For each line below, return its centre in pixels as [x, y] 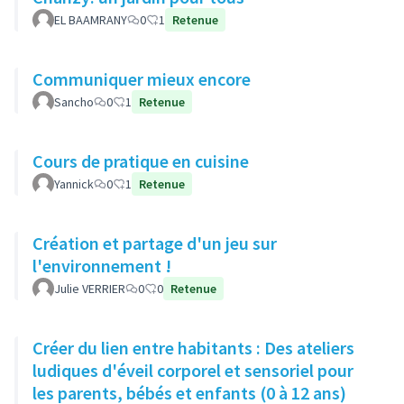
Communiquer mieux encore [142, 79]
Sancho [74, 102]
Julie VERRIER [90, 289]
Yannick [74, 184]
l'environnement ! [102, 266]
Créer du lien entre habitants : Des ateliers [193, 348]
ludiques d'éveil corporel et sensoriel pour [193, 370]
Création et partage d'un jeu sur [155, 243]
